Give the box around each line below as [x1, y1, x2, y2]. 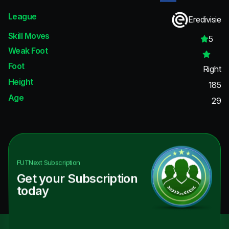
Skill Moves [8, 30, 50, 41]
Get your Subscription [17, 171, 138, 186]
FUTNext [17, 158, 42, 167]
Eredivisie [188, 14, 221, 25]
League [8, 11, 37, 22]
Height [8, 76, 33, 87]
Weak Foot [8, 45, 48, 56]
